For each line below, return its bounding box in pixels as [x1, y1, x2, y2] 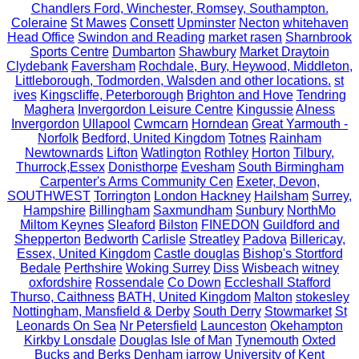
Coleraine [10, 15, 67, 30]
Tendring [296, 87, 346, 102]
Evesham [180, 159, 235, 174]
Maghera [24, 102, 75, 116]
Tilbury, [293, 145, 334, 159]
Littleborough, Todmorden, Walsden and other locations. [15, 73, 331, 87]
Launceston [200, 318, 267, 333]
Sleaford [107, 217, 155, 232]
